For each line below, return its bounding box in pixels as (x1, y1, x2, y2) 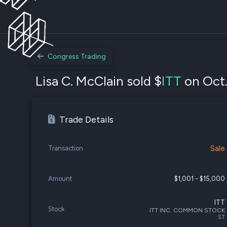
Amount (48, 175, 72, 182)
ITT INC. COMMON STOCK (149, 206, 225, 214)
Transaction (48, 144, 83, 152)
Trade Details (59, 114, 113, 125)
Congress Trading (48, 52, 106, 61)
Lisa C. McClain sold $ (35, 73, 162, 89)
